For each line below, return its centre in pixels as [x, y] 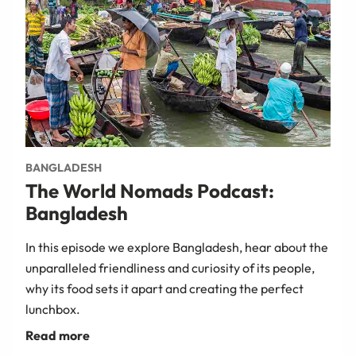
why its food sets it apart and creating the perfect [164, 288]
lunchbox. [53, 309]
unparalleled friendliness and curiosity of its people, [170, 267]
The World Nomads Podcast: [150, 190]
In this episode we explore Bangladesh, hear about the [177, 247]
